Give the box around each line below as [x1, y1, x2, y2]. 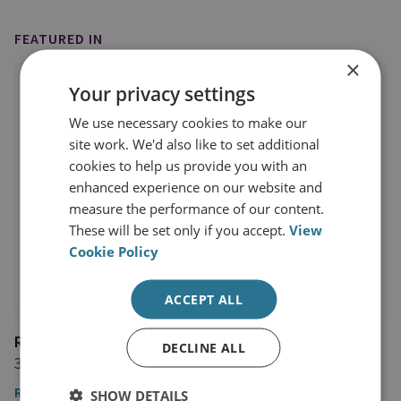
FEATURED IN [14, 30, 103, 48]
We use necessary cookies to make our [69, 113, 308, 131]
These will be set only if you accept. [69, 220, 290, 238]
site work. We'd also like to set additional [69, 134, 320, 152]
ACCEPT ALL [165, 290, 243, 307]
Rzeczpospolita [14, 331, 123, 353]
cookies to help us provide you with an [69, 156, 308, 174]
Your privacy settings [69, 81, 256, 106]
